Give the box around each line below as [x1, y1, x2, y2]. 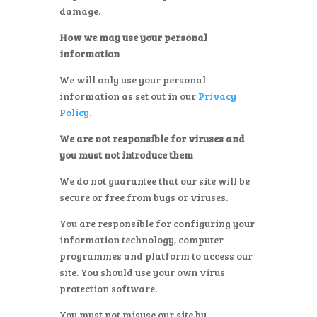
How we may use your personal [59, 30, 207, 44]
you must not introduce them [59, 148, 193, 161]
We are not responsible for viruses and [59, 132, 245, 145]
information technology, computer [59, 233, 224, 246]
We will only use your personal [59, 73, 206, 86]
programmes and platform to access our [59, 249, 253, 263]
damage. [59, 4, 100, 18]
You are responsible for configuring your [59, 217, 255, 230]
